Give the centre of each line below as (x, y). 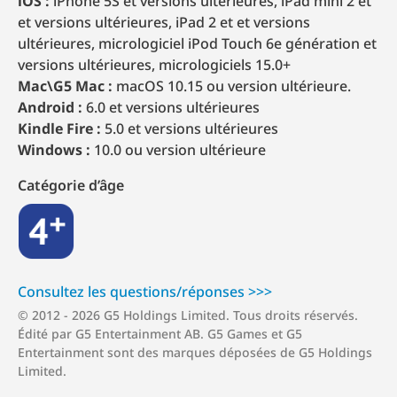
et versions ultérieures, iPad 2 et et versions (164, 22)
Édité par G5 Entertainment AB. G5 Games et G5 (160, 333)
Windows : (54, 149)
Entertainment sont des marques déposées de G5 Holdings (195, 352)
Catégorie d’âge (71, 185)
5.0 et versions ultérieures (190, 128)
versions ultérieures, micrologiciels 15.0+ (154, 64)
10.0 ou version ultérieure (178, 149)
